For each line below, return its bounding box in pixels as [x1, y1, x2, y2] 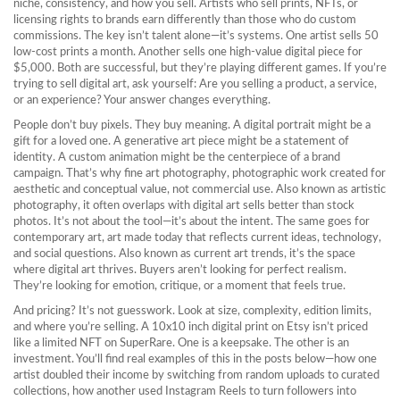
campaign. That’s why [13, 168, 124, 179]
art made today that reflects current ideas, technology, [107, 232, 381, 244]
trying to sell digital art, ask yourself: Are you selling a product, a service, [13, 79, 377, 90]
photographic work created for [232, 168, 386, 179]
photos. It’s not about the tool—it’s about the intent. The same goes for [13, 216, 370, 228]
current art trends [194, 248, 284, 260]
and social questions [13, 248, 113, 260]
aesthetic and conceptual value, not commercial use [13, 184, 271, 196]
